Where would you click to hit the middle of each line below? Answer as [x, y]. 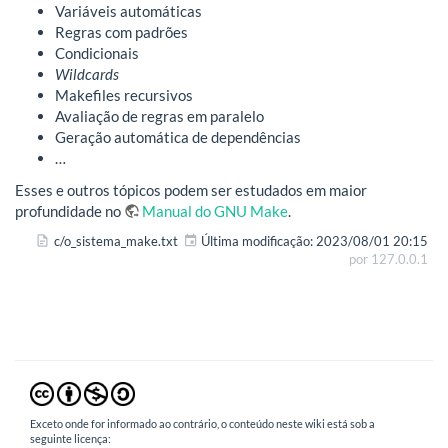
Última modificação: [257, 241]
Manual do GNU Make [215, 210]
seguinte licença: [70, 439]
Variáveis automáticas [128, 11]
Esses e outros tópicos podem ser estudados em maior [191, 189]
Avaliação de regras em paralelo [159, 116]
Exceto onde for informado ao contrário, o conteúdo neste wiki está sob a [202, 424]
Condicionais [97, 53]
